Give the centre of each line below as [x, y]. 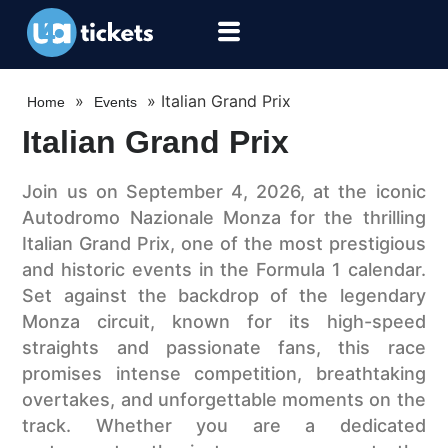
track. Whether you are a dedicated [224, 426]
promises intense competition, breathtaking [224, 374]
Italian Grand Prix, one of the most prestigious [224, 244]
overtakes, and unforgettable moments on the [224, 400]
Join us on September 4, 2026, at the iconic [224, 192]
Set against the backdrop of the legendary [224, 296]
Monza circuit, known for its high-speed [224, 322]
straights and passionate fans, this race [224, 348]
